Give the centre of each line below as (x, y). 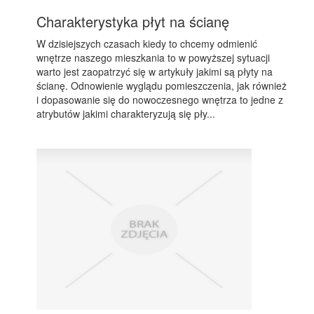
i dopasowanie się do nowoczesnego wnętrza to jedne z (160, 100)
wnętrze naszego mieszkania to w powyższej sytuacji (153, 57)
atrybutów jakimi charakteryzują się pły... (126, 114)
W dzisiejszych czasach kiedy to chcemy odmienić (147, 43)
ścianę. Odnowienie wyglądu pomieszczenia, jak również (162, 86)
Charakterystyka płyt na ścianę (133, 21)
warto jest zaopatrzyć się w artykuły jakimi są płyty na (155, 71)
